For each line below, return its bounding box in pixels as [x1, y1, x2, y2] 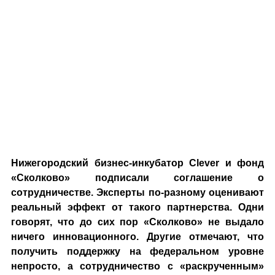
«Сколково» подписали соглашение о [11, 172, 264, 183]
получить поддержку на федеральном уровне [11, 246, 264, 257]
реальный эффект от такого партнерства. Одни [11, 202, 264, 212]
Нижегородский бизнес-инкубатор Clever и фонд [11, 158, 264, 168]
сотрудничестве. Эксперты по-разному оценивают [11, 187, 264, 198]
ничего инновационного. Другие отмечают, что [11, 231, 264, 242]
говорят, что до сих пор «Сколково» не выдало [11, 217, 264, 227]
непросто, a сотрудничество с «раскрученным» [11, 261, 264, 271]
